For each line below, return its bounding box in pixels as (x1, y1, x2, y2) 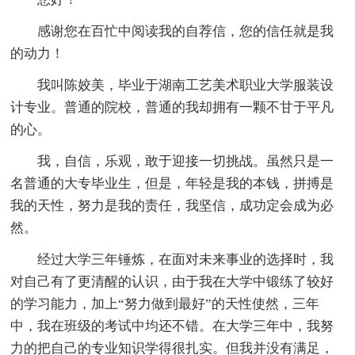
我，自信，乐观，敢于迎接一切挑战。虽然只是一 (10, 153, 334, 169)
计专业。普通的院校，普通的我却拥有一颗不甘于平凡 (10, 99, 334, 115)
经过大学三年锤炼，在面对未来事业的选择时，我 (10, 251, 334, 267)
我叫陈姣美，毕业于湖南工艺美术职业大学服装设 (10, 77, 334, 93)
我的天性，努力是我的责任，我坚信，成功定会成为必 (10, 197, 334, 213)
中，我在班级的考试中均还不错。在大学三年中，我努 (10, 318, 334, 334)
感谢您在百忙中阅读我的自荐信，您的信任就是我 (10, 23, 334, 39)
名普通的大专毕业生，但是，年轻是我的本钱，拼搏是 (10, 175, 334, 191)
